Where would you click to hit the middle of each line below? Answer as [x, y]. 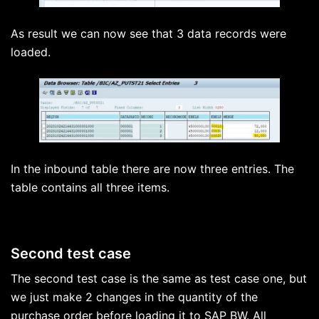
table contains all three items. [90, 187]
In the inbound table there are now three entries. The [152, 168]
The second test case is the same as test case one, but [159, 278]
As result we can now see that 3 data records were [148, 33]
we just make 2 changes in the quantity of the [134, 297]
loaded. [31, 52]
